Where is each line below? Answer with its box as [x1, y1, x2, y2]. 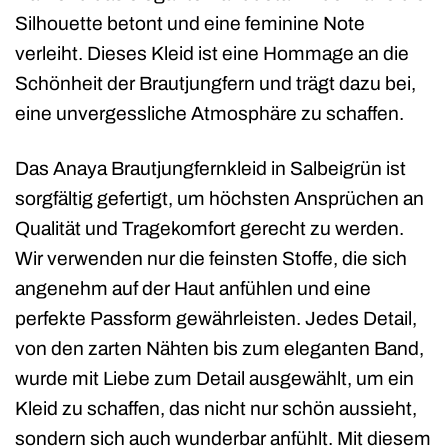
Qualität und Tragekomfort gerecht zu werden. [15, 217, 404, 239]
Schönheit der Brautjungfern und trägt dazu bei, [15, 73, 416, 95]
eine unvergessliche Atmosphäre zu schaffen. [15, 103, 404, 125]
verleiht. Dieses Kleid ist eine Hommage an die [15, 43, 409, 65]
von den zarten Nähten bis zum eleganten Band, [15, 337, 424, 359]
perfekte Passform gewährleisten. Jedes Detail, [15, 307, 417, 329]
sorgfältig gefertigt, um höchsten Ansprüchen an [15, 187, 424, 209]
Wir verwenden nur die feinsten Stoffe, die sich [15, 247, 407, 269]
